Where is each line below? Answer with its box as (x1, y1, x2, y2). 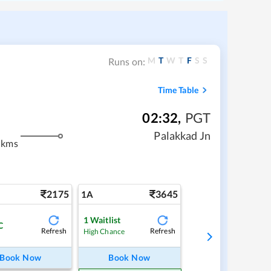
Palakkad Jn (154, 129, 211, 143)
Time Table (157, 85, 198, 96)
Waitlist (90, 214, 121, 225)
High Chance (83, 226, 125, 236)
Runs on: (108, 55, 146, 67)
